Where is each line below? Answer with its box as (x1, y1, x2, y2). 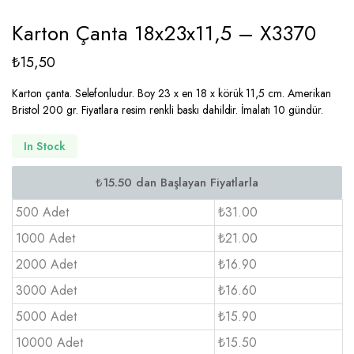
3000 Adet (16, 281, 77, 299)
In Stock (24, 137, 66, 154)
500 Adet (16, 203, 69, 221)
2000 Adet (16, 255, 77, 273)
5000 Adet (16, 307, 77, 326)
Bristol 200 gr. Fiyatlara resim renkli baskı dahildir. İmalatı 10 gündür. (12, 102, 323, 118)
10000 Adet (16, 333, 83, 352)
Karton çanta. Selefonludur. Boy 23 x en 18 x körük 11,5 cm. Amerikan (12, 85, 331, 101)
